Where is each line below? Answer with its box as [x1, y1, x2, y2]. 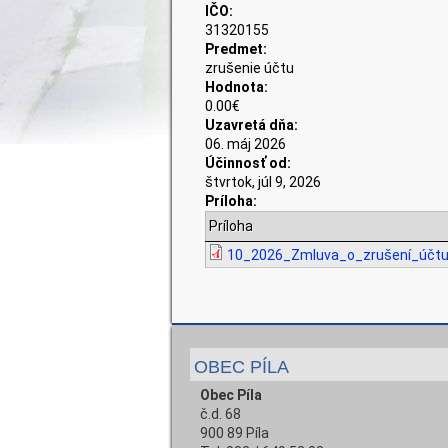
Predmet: [205, 41, 271, 58]
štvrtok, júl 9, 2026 [205, 174, 322, 191]
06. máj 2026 [205, 136, 287, 153]
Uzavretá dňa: [205, 117, 302, 134]
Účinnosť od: [205, 155, 295, 172]
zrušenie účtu [205, 60, 295, 77]
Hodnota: [205, 79, 272, 96]
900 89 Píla [199, 424, 269, 441]
